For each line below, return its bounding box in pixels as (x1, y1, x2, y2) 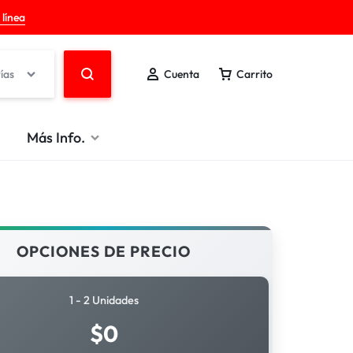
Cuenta (164, 67, 199, 81)
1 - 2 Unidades (69, 293, 139, 307)
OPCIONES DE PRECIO (17, 242, 191, 261)
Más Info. (27, 128, 85, 147)
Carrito (236, 67, 273, 81)
